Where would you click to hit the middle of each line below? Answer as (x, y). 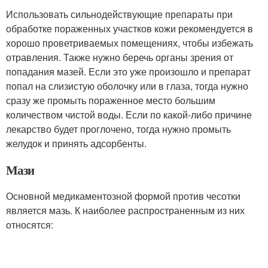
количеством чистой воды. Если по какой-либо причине (129, 115)
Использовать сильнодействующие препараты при (119, 14)
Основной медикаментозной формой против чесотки (123, 196)
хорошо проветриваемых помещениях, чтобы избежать (130, 43)
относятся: (30, 225)
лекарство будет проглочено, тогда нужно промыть (118, 129)
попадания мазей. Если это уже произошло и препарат (128, 71)
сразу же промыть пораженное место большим (111, 100)
